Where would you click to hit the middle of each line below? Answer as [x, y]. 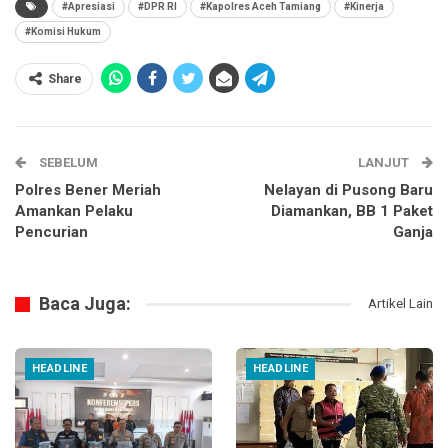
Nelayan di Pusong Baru [348, 190]
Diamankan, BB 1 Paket [352, 211]
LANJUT [385, 163]
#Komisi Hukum [63, 32]
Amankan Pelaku [74, 211]
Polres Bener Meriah [88, 190]
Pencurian [51, 232]
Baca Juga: [85, 304]
